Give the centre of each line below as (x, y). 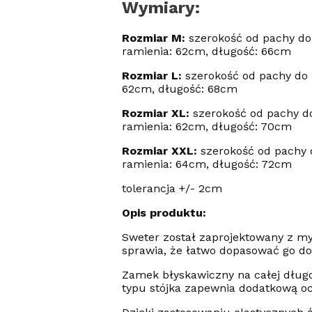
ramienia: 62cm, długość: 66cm (206, 52)
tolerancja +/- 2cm (172, 189)
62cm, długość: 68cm (179, 89)
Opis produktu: (164, 213)
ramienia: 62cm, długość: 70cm (206, 127)
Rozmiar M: (155, 38)
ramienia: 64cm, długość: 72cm (206, 164)
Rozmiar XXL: (161, 151)
